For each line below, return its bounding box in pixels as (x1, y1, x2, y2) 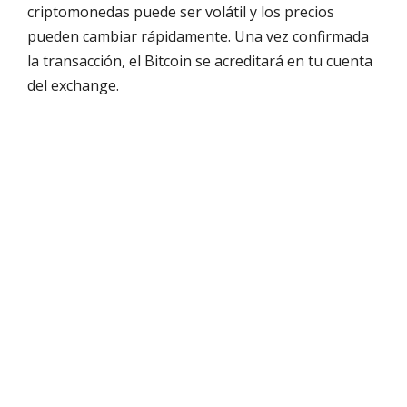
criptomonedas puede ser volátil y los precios (27, 2, 334, 23)
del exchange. (27, 75, 119, 96)
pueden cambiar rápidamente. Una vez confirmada (27, 26, 369, 47)
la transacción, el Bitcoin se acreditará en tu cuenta (27, 51, 372, 72)
